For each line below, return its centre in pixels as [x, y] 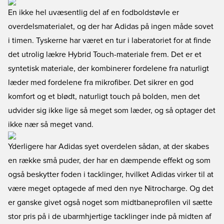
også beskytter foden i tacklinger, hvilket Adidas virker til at [111, 174]
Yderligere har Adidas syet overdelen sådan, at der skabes [108, 146]
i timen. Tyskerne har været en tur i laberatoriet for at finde [109, 40]
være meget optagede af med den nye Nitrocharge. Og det [111, 188]
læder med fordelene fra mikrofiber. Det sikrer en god [101, 82]
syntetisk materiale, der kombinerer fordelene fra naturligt [108, 68]
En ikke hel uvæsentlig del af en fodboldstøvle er [93, 12]
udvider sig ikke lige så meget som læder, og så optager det [112, 110]
